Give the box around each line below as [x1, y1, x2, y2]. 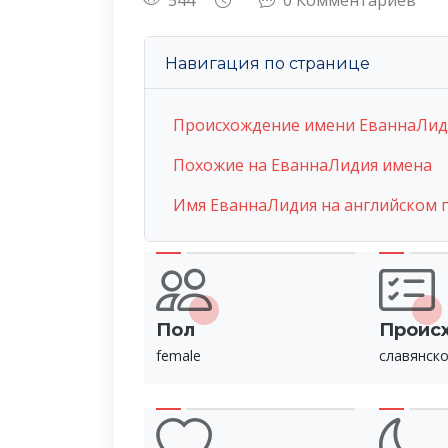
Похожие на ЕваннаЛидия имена [173, 154, 432, 177]
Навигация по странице [165, 53, 370, 73]
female [156, 346, 201, 366]
